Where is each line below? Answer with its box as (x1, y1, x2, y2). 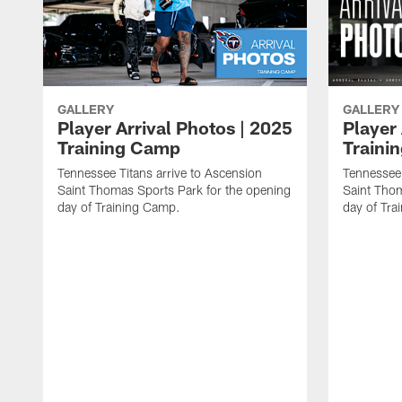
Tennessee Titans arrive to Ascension (57, 165, 262, 181)
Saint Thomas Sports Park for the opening (57, 182, 291, 198)
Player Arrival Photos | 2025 (57, 117, 293, 139)
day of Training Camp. (57, 199, 180, 215)
